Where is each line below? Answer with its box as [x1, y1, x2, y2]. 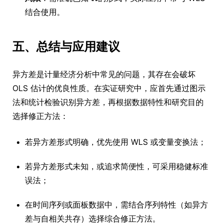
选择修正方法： [12, 111, 68, 121]
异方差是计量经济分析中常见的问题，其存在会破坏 [12, 69, 196, 80]
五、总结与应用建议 [12, 39, 120, 54]
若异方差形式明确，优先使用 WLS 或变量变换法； [25, 137, 206, 147]
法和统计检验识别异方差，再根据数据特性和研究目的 [12, 97, 204, 108]
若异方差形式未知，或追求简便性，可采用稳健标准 [25, 161, 208, 172]
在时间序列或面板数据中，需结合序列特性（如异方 [25, 200, 208, 210]
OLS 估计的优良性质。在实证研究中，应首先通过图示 [12, 83, 206, 94]
